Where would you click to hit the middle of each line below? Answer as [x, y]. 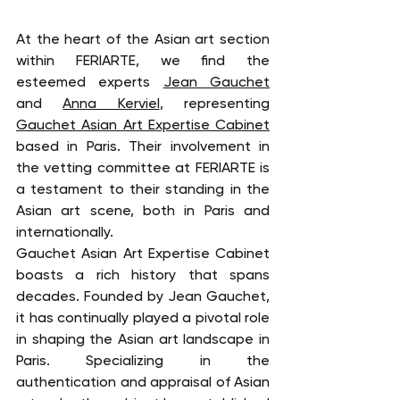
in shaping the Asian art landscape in [143, 339]
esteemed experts [90, 82]
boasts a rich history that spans [143, 275]
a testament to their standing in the [143, 189]
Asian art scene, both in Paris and [143, 211]
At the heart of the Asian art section [143, 39]
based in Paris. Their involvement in [143, 146]
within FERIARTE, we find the [143, 61]
